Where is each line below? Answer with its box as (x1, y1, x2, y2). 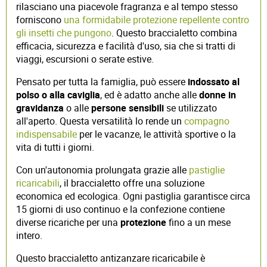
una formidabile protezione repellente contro (64, 13, 249, 26)
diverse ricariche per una (16, 215, 120, 229)
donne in (199, 88, 236, 101)
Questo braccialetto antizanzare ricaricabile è (16, 251, 205, 265)
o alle (64, 101, 91, 114)
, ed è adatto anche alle (100, 88, 199, 101)
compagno (184, 114, 229, 128)
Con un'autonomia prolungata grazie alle (16, 163, 189, 176)
